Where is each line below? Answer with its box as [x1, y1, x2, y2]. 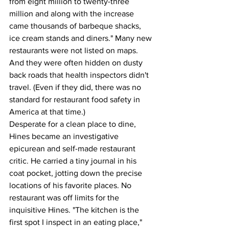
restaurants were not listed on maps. [9, 45, 140, 55]
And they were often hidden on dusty [9, 58, 145, 67]
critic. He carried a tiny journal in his [9, 156, 139, 165]
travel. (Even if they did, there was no [9, 82, 143, 91]
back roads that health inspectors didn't [9, 70, 151, 79]
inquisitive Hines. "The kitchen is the [9, 205, 141, 214]
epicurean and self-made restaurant [9, 144, 138, 153]
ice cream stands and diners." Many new [9, 33, 154, 42]
